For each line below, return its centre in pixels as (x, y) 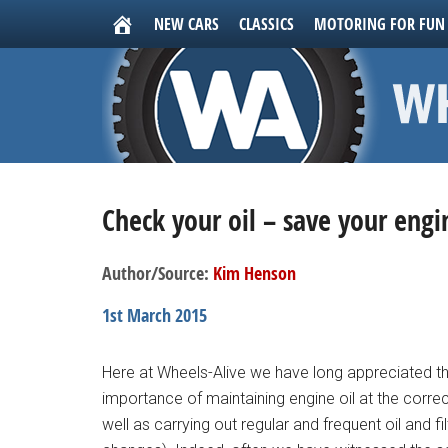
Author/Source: (157, 273)
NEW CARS (186, 24)
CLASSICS (266, 24)
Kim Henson (254, 273)
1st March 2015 (154, 315)
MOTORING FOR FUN (379, 24)
